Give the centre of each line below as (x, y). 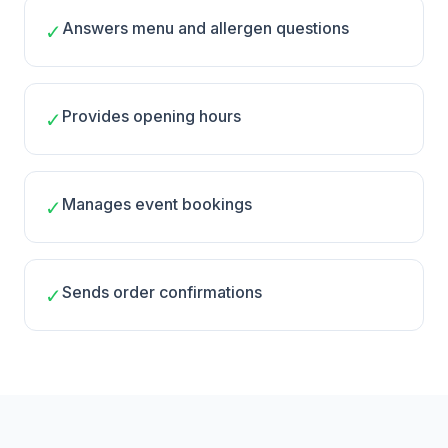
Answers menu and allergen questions (205, 28)
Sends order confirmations (162, 292)
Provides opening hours (151, 116)
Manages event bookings (157, 204)
